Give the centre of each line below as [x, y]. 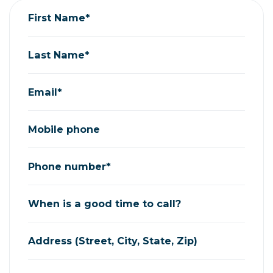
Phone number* [69, 167]
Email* [45, 92]
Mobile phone [64, 129]
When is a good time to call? [105, 204]
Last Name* [59, 55]
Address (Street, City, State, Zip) [113, 241]
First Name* [59, 18]
